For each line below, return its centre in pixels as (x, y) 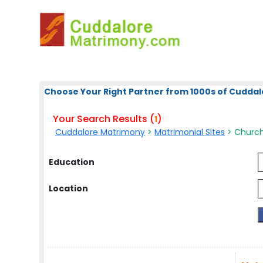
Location (69, 188)
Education (72, 162)
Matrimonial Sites (190, 132)
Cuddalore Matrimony (100, 132)
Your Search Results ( (104, 119)
